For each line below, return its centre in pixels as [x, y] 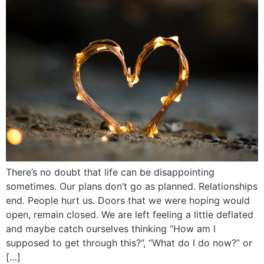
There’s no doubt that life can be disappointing [110, 172]
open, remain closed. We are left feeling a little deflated [130, 215]
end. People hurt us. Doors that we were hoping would [128, 201]
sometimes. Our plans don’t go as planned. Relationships [132, 187]
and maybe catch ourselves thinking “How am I [111, 229]
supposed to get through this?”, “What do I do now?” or [129, 243]
